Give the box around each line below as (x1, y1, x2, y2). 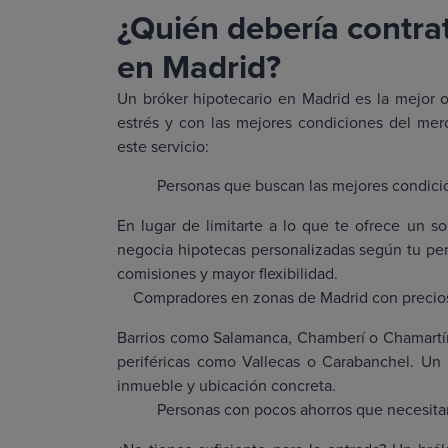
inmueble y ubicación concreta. (117, 374, 336, 397)
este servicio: (117, 135, 209, 158)
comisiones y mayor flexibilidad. (117, 262, 338, 285)
